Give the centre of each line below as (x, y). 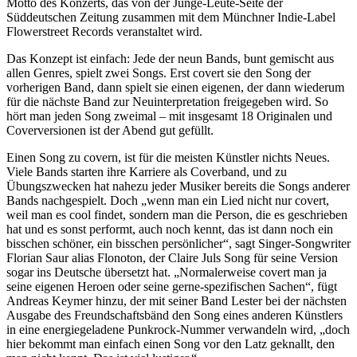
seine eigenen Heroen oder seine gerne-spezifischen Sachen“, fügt (172, 287)
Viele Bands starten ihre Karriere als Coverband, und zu (147, 172)
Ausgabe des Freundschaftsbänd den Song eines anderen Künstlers (175, 316)
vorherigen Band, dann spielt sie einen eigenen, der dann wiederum (175, 88)
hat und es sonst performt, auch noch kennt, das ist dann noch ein (170, 229)
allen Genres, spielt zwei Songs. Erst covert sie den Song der (159, 73)
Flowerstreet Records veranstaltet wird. (104, 32)
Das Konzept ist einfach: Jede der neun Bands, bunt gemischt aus (170, 59)
